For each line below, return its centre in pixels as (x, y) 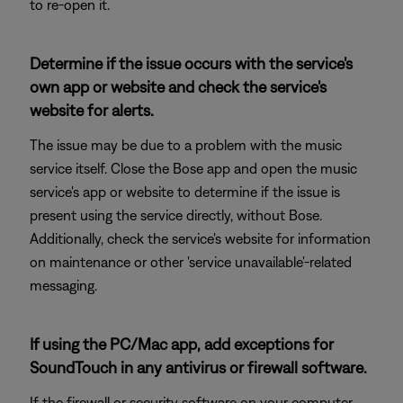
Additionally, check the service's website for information (200, 238)
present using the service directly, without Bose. (176, 215)
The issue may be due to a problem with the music (186, 145)
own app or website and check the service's (178, 87)
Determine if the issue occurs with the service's (191, 63)
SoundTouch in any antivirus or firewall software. (198, 367)
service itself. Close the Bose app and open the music (193, 168)
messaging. (63, 285)
